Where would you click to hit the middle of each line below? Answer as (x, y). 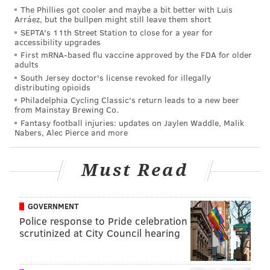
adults (27, 64)
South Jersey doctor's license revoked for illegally (116, 77)
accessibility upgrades (58, 42)
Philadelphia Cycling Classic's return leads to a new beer (130, 100)
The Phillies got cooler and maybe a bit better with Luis (127, 9)
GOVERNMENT (53, 206)
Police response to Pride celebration (103, 221)
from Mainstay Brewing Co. (67, 110)
